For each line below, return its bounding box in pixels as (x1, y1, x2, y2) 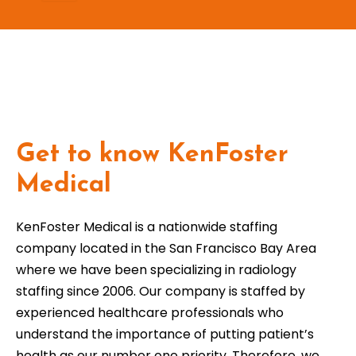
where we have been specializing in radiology (16, 261, 296, 279)
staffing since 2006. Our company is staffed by (16, 282, 305, 300)
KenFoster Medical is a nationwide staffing (16, 218, 277, 236)
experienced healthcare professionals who (16, 304, 284, 322)
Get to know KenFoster (16, 142, 288, 168)
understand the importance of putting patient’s (16, 325, 314, 343)
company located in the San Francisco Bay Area (16, 239, 316, 257)
